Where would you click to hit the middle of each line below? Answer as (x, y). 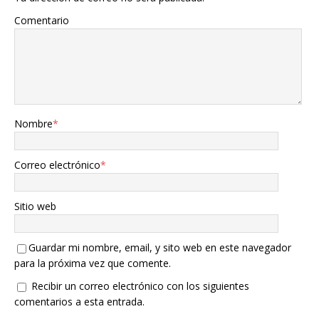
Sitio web (35, 206)
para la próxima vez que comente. (93, 263)
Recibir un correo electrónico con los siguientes (140, 286)
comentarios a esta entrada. (79, 302)
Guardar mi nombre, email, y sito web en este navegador (160, 248)
